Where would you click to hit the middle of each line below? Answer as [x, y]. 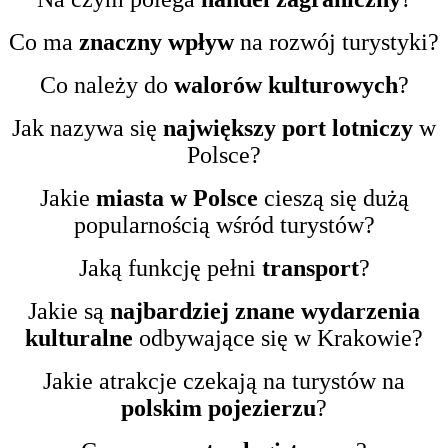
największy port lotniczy [291, 127]
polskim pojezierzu [218, 407]
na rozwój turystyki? [339, 41]
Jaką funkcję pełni [170, 267]
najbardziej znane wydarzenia [265, 310]
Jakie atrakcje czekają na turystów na [224, 380]
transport [310, 267]
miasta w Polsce [173, 197]
